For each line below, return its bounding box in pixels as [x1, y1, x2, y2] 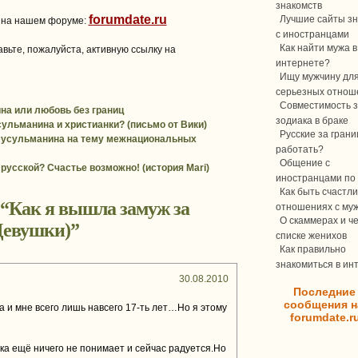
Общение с [280, 157, 330, 169]
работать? [276, 144, 324, 153]
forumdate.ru [88, 13, 167, 26]
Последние [293, 285, 356, 298]
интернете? [276, 58, 330, 67]
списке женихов [276, 230, 347, 240]
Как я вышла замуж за [9, 198, 189, 219]
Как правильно [280, 244, 346, 255]
